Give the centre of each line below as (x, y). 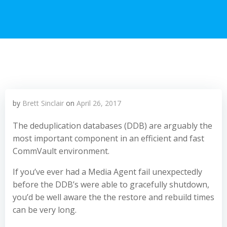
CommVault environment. (61, 151)
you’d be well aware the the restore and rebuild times (113, 197)
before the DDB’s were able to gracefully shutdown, (111, 184)
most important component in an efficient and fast (108, 138)
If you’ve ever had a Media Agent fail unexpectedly (107, 172)
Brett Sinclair (43, 103)
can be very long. (45, 210)
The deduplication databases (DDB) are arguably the (112, 126)
